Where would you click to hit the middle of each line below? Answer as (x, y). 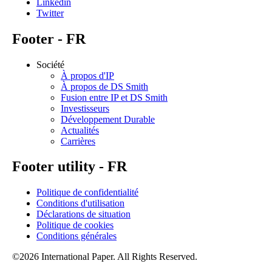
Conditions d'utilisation (80, 203)
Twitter (50, 13)
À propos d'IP (87, 75)
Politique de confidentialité (87, 192)
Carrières (78, 141)
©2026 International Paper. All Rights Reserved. (105, 257)
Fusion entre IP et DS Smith (114, 97)
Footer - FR (49, 39)
